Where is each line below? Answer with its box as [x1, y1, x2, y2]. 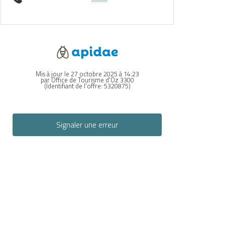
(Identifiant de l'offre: [44, 80, 104, 91]
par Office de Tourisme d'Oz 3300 [40, 74, 134, 85]
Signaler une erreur [56, 119, 118, 131]
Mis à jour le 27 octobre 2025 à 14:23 [35, 68, 139, 79]
